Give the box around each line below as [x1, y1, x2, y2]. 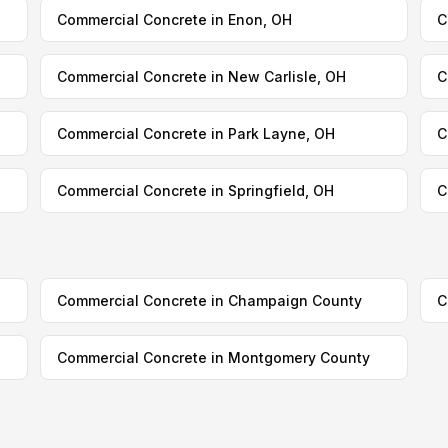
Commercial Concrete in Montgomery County [56, 349, 370, 366]
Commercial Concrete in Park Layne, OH [56, 125, 335, 142]
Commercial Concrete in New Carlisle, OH [56, 68, 346, 85]
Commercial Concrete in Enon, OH [56, 11, 292, 28]
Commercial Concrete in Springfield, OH [56, 182, 334, 199]
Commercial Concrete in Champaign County [56, 292, 362, 309]
